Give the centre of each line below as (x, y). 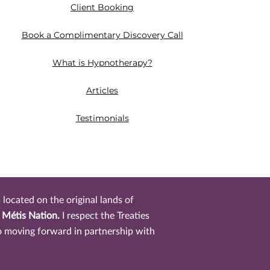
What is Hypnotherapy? (102, 63)
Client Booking (102, 7)
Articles (102, 90)
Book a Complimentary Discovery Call (102, 35)
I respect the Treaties (105, 216)
